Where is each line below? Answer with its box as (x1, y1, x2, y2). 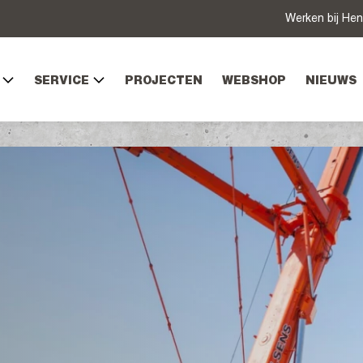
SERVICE (34, 75, 89, 88)
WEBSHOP (222, 75, 286, 88)
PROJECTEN (125, 75, 203, 88)
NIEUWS (305, 75, 357, 88)
